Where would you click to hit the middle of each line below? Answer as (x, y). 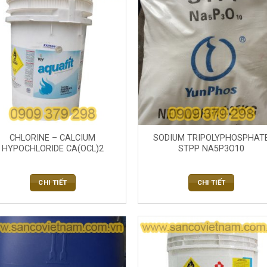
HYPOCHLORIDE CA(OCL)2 (52, 148)
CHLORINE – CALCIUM (53, 138)
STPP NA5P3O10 (212, 148)
